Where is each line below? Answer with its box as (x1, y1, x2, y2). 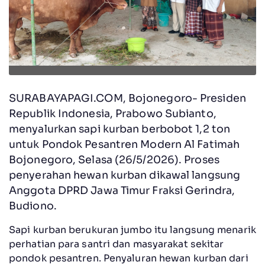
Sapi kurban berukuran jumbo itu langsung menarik (9, 223, 256, 236)
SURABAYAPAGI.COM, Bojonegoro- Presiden (9, 91, 246, 105)
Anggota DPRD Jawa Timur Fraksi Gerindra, (9, 183, 235, 197)
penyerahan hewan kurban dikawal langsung (9, 168, 241, 182)
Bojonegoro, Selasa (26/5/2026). (9, 153, 185, 166)
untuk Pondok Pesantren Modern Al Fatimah (9, 137, 240, 151)
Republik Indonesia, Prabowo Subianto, (9, 106, 216, 120)
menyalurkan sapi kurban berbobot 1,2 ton (9, 122, 231, 135)
